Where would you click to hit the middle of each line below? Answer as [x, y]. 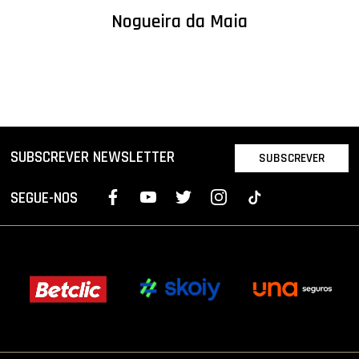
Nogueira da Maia [179, 22]
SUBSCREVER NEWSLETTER [93, 158]
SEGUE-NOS [44, 198]
